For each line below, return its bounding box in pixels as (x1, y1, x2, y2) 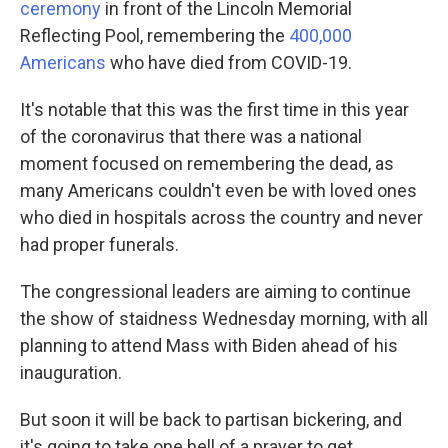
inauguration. (20, 362, 122, 383)
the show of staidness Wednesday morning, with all (20, 308, 428, 329)
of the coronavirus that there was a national (20, 126, 362, 147)
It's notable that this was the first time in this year (20, 99, 409, 120)
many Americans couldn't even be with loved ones (20, 180, 417, 201)
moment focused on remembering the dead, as (20, 153, 394, 174)
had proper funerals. (20, 234, 179, 255)
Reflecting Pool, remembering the (20, 25, 289, 46)
